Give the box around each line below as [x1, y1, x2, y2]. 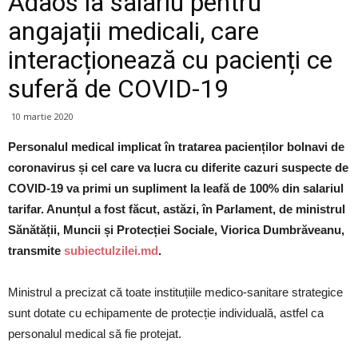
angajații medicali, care [8, 16, 259, 47]
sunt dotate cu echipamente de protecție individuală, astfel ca [8, 306, 324, 320]
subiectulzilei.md [64, 244, 158, 258]
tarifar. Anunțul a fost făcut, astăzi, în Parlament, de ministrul [8, 202, 345, 217]
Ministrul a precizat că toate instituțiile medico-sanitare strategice [8, 285, 343, 300]
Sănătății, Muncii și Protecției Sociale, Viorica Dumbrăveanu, [8, 223, 344, 237]
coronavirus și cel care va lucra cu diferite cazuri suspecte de [8, 161, 348, 175]
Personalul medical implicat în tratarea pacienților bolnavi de [8, 140, 344, 154]
